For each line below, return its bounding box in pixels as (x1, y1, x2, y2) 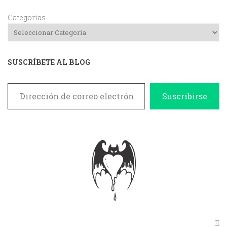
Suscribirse (162, 90, 207, 101)
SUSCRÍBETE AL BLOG (8, 57, 90, 67)
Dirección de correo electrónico (7, 77, 48, 87)
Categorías (8, 12, 46, 22)
